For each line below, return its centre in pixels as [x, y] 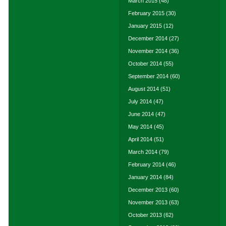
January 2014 [145, 177]
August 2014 [144, 89]
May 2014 [140, 127]
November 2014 [148, 51]
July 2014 [140, 101]
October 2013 [145, 215]
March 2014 [143, 152]
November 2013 [148, 202]
